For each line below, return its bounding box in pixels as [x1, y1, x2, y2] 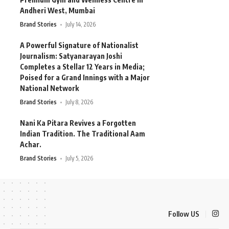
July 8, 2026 [65, 98, 94, 106]
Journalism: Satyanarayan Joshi [20, 52, 122, 61]
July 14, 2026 [65, 20, 96, 29]
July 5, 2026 [65, 154, 94, 163]
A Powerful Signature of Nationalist [20, 41, 139, 50]
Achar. [20, 140, 41, 149]
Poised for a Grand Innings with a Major [20, 73, 150, 82]
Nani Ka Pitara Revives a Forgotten [20, 119, 136, 128]
